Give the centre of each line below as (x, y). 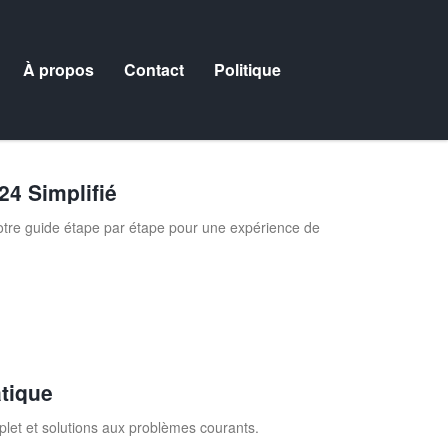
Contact (154, 69)
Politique (247, 69)
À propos (58, 69)
